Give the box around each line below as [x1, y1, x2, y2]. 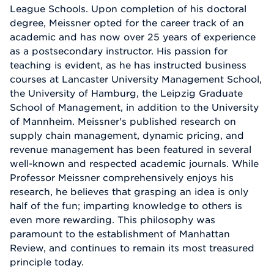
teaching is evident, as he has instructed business [10, 59, 246, 71]
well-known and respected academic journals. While [10, 158, 259, 169]
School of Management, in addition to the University [10, 102, 259, 113]
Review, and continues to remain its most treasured [10, 242, 254, 254]
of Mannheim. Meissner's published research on [10, 116, 236, 127]
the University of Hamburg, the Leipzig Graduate [10, 87, 243, 99]
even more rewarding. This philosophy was [10, 214, 215, 226]
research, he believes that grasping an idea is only [10, 186, 248, 198]
